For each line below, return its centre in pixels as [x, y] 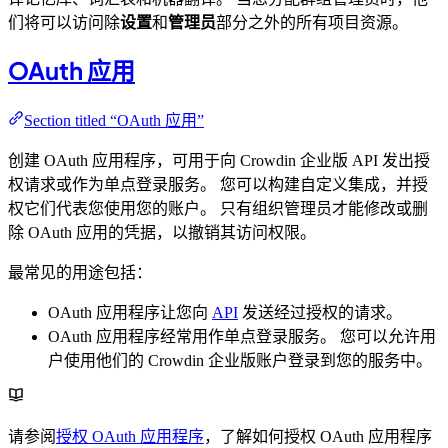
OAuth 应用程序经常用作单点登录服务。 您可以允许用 [242, 337]
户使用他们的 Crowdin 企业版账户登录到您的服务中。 [240, 361]
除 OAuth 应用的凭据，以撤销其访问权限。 [162, 233]
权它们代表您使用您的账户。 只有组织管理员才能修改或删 [218, 209]
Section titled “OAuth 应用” [114, 121]
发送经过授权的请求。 [320, 313]
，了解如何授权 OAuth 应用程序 [318, 437]
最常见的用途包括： [80, 273]
